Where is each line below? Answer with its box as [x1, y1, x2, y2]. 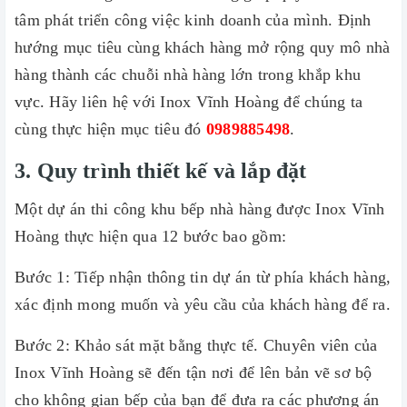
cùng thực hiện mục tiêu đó [15, 120, 206, 138]
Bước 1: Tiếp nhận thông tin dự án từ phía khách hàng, [15, 268, 392, 286]
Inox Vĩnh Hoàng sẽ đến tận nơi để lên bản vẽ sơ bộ [15, 363, 372, 382]
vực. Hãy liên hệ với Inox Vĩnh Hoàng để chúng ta [15, 93, 362, 111]
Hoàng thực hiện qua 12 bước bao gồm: [15, 227, 286, 245]
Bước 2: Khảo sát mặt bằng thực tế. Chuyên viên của [15, 336, 378, 354]
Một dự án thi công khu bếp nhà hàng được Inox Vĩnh [15, 200, 385, 218]
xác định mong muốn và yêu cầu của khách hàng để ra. [15, 295, 391, 313]
